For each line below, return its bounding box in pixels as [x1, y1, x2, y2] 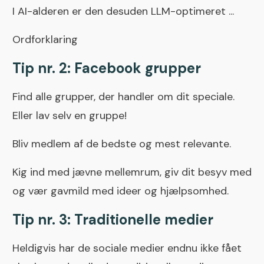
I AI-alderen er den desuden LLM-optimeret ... [12, 4, 234, 19]
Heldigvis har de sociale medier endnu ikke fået [12, 241, 242, 256]
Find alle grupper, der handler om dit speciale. [12, 90, 235, 104]
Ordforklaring [12, 32, 78, 47]
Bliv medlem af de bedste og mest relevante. [12, 137, 231, 151]
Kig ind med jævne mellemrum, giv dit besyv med [12, 165, 252, 180]
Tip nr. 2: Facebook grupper [12, 59, 201, 78]
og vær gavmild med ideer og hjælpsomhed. [12, 184, 229, 199]
